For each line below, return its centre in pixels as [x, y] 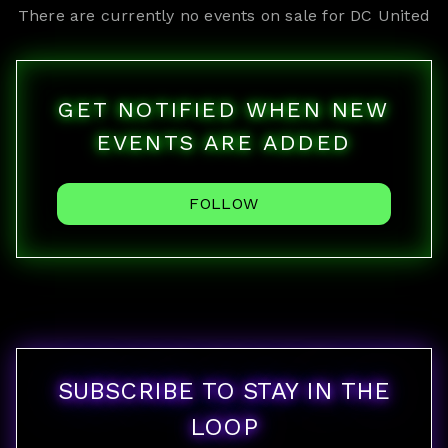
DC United [390, 15]
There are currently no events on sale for [184, 15]
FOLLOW [224, 203]
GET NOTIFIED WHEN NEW [224, 109]
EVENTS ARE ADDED [224, 142]
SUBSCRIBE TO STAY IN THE [224, 391]
